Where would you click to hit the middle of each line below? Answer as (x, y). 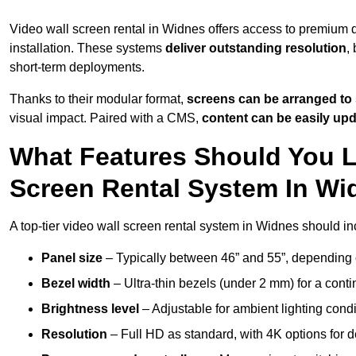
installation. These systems (87, 48)
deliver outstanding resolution (256, 48)
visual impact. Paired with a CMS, (106, 118)
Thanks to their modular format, (97, 99)
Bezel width (76, 284)
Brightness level (90, 309)
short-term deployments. (77, 68)
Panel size (72, 258)
